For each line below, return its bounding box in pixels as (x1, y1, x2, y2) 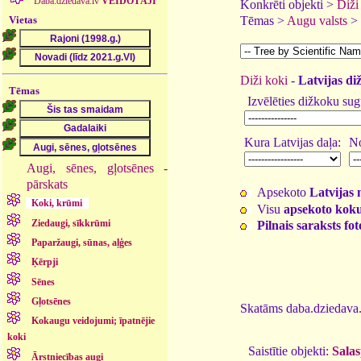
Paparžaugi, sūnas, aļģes (31, 236, 133, 248)
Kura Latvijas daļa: (244, 135, 341, 149)
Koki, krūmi (31, 197, 83, 210)
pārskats (27, 177, 68, 191)
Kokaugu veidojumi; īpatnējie (31, 315, 156, 327)
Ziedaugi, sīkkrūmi (31, 217, 111, 229)
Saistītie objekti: (248, 343, 332, 358)
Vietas (9, 13, 38, 26)
